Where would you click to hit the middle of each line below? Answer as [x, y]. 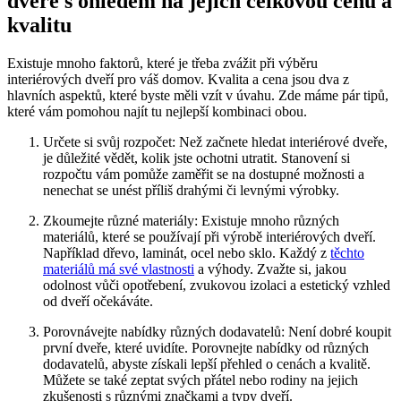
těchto [347, 253]
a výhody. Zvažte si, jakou [270, 269]
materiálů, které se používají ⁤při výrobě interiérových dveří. [209, 237]
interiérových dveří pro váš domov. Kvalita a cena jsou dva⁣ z [178, 80]
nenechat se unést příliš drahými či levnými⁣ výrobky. [191, 191]
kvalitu [39, 26]
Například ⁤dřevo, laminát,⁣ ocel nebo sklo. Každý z [187, 253]
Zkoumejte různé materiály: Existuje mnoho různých [191, 221]
